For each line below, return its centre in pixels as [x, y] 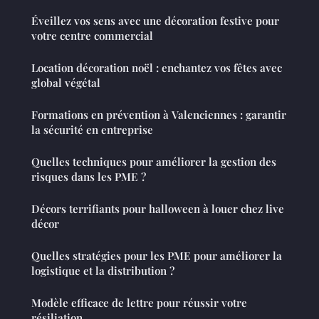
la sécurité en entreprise [92, 130]
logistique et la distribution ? [103, 271]
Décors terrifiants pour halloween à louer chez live [158, 209]
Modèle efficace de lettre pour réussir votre [139, 303]
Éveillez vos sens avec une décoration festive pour [155, 21]
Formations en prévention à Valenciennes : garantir [159, 115]
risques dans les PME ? [89, 177]
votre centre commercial [92, 36]
